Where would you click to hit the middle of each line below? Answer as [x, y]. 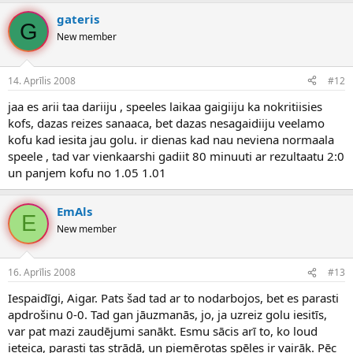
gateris [78, 19]
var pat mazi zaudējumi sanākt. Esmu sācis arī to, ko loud [163, 331]
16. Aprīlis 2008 [42, 273]
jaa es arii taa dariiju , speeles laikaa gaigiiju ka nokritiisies [165, 106]
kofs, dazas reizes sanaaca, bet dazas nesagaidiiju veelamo [166, 123]
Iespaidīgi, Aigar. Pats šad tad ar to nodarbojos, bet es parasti [173, 298]
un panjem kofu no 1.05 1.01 [87, 172]
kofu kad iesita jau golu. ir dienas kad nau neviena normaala [171, 139]
